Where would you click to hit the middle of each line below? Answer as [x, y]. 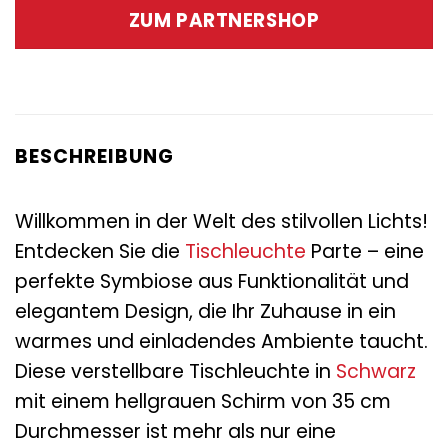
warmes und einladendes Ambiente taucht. [221, 341]
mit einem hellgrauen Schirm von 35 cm [203, 401]
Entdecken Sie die [100, 251]
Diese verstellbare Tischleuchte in [175, 371]
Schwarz [376, 371]
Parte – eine [365, 251]
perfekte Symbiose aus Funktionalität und [212, 281]
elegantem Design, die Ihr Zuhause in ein [205, 311]
